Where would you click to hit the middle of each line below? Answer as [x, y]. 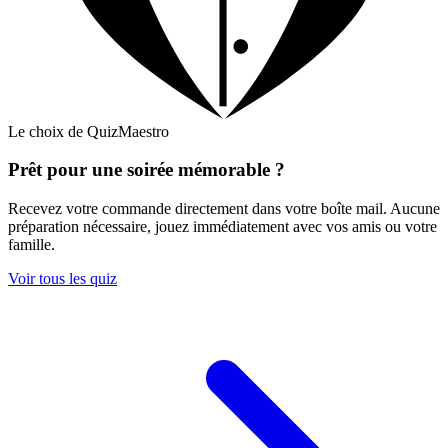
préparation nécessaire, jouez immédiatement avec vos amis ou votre [222, 226]
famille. [31, 244]
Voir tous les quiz [62, 278]
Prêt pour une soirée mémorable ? [146, 170]
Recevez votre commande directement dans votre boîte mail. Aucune [224, 208]
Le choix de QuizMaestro [88, 131]
